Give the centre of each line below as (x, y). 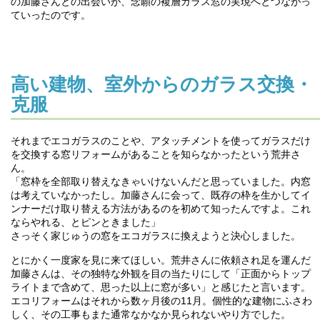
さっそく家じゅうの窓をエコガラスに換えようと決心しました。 (155, 236)
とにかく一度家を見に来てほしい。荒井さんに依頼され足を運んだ (160, 260)
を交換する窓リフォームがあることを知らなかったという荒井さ (155, 155)
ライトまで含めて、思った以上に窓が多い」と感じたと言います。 (160, 287)
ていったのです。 (50, 15)
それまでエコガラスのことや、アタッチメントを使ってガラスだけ (160, 141)
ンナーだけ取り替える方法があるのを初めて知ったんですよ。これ (160, 209)
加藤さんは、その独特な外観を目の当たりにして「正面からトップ (160, 274)
